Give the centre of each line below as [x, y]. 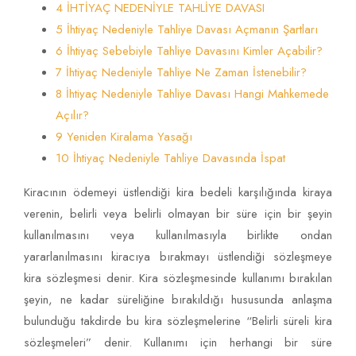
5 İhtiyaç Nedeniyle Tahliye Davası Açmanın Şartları [187, 30]
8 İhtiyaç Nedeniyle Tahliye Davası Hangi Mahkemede [192, 94]
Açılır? [72, 116]
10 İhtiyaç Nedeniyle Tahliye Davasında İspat [170, 159]
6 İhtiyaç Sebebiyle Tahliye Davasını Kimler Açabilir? [189, 51]
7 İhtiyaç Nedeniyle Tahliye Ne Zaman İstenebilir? [181, 73]
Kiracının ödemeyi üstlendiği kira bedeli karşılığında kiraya [178, 193]
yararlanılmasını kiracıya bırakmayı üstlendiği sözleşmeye [178, 257]
